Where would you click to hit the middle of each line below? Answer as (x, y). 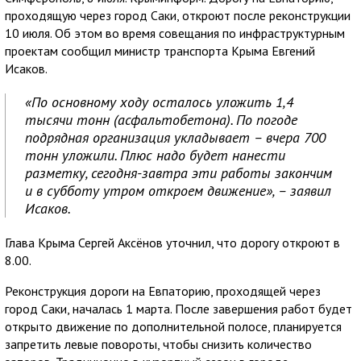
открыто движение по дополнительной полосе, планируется (173, 326)
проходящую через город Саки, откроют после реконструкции (178, 15)
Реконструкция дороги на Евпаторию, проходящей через (163, 290)
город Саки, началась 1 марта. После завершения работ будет (178, 308)
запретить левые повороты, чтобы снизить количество (158, 344)
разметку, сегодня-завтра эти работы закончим (178, 172)
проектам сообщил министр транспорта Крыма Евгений (160, 50)
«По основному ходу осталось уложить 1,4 (159, 102)
